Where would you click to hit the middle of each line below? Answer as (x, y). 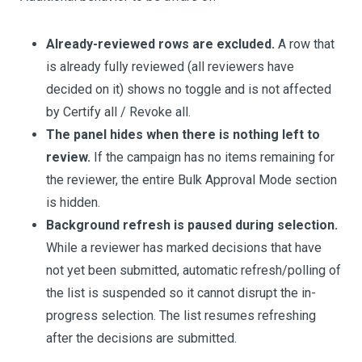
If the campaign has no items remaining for (213, 157)
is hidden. (73, 202)
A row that (305, 44)
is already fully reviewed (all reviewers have (170, 67)
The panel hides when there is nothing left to (183, 135)
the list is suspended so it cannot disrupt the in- (181, 293)
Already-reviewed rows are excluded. (160, 44)
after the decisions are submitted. (141, 338)
